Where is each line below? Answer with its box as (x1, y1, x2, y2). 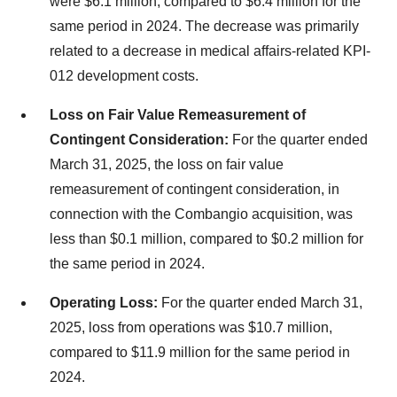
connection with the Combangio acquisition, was (50, 206, 353, 222)
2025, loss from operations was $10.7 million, (50, 320, 332, 335)
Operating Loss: (50, 295, 161, 310)
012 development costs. (50, 68, 198, 83)
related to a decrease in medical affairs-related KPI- (50, 43, 370, 58)
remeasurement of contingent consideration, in (50, 182, 339, 197)
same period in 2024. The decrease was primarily (50, 19, 359, 34)
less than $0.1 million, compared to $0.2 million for (50, 231, 363, 246)
